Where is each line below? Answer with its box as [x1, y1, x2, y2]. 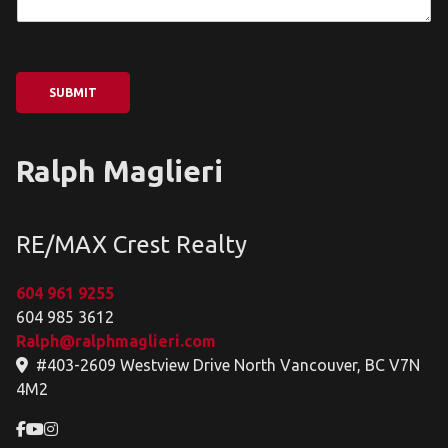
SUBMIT [49, 86, 97, 99]
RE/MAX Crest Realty [16, 231, 247, 258]
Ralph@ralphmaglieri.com [16, 332, 216, 350]
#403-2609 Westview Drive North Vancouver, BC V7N [32, 356, 420, 374]
